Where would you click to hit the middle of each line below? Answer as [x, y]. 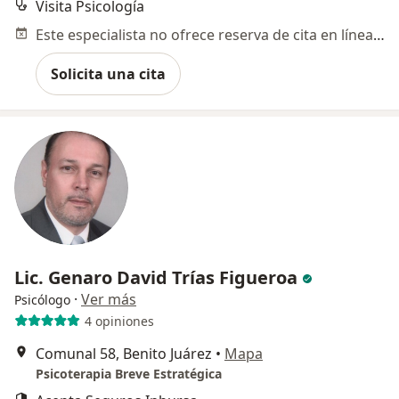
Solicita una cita [108, 74]
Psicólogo [42, 300]
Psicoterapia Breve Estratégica [129, 374]
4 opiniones [119, 321]
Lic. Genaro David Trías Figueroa [158, 278]
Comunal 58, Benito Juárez [124, 354]
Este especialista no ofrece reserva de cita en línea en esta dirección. [379, 35]
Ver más [109, 300]
